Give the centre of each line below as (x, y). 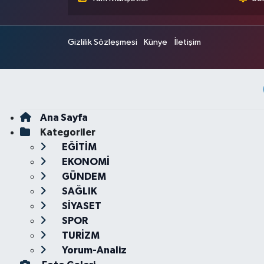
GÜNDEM (83, 176)
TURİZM (80, 235)
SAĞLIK (78, 191)
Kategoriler (67, 132)
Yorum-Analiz (93, 250)
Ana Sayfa (64, 118)
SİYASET (80, 206)
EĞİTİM (78, 147)
